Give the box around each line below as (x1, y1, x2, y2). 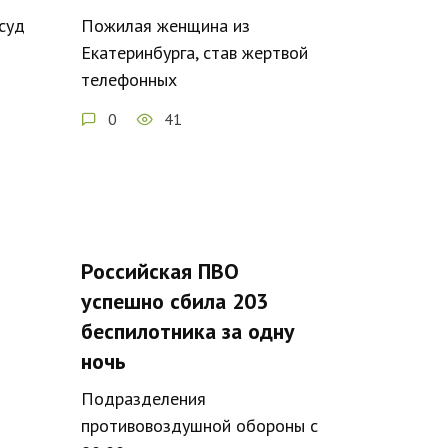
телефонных (81, 67, 177, 91)
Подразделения (81, 386, 206, 410)
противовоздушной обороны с (81, 413, 318, 437)
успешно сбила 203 (81, 286, 268, 315)
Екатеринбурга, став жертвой (81, 40, 308, 64)
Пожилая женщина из (81, 13, 250, 37)
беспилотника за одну (81, 316, 295, 345)
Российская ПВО (81, 256, 239, 285)
